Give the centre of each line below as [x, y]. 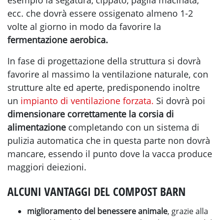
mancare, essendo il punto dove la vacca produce [110, 154]
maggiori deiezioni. [49, 167]
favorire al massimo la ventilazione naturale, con [108, 74]
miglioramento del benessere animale [97, 211]
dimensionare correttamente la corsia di [91, 114]
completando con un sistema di [134, 127]
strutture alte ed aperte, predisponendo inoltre [104, 88]
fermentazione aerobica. [58, 40]
